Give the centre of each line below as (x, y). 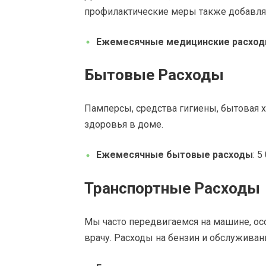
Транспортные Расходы (172, 188)
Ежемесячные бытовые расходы (175, 155)
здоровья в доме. (124, 125)
